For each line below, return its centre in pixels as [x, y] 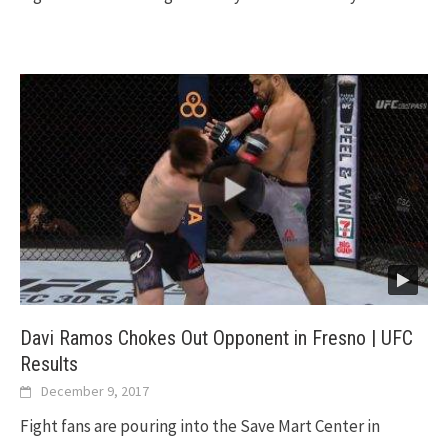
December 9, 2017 [95, 391]
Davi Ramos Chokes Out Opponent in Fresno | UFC [216, 338]
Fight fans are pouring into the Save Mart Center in [200, 426]
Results [49, 364]
